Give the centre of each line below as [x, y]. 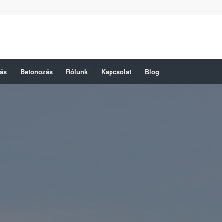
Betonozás [36, 72]
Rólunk [77, 72]
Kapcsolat [116, 72]
